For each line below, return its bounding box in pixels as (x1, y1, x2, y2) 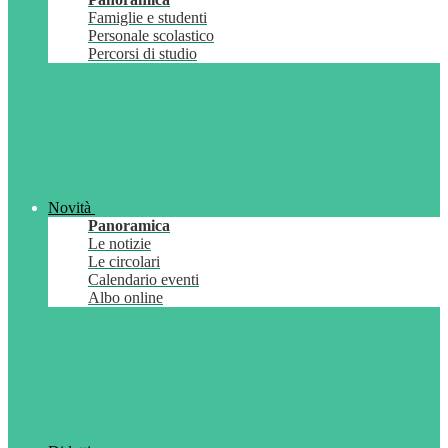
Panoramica (88, 217, 170, 235)
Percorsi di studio (88, 45, 197, 63)
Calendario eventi (88, 271, 199, 289)
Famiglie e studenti (88, 9, 207, 27)
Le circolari (88, 253, 160, 271)
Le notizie (88, 235, 151, 253)
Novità (48, 199, 91, 217)
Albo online (88, 289, 163, 307)
